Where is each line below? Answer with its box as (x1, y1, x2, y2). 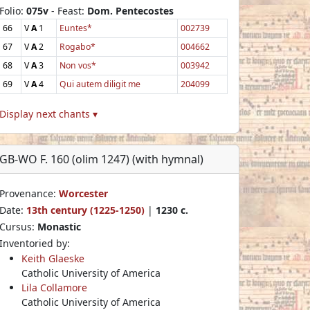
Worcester (59, 186, 108, 200)
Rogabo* (60, 40, 95, 53)
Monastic (37, 219, 81, 233)
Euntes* (60, 21, 92, 34)
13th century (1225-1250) (26, 203, 145, 217)
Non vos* (60, 59, 96, 71)
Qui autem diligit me (60, 77, 140, 90)
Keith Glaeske (21, 251, 84, 265)
